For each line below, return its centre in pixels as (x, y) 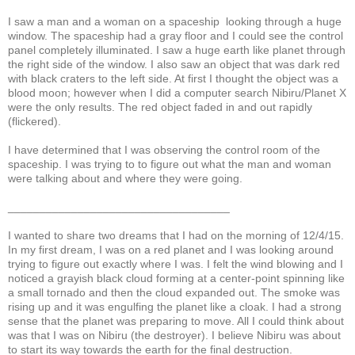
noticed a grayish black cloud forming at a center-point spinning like (176, 278)
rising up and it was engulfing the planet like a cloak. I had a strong (175, 306)
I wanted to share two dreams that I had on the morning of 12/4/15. (176, 235)
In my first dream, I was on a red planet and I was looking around (171, 249)
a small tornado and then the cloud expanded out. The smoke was (174, 292)
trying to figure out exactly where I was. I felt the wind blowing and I (176, 263)
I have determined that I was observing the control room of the (164, 149)
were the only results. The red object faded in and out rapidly (160, 107)
